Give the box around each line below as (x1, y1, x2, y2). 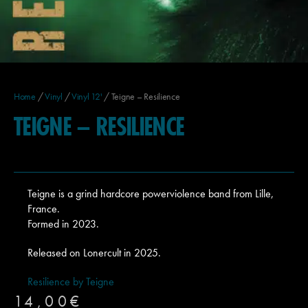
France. (27, 201, 60, 216)
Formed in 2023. (27, 217, 99, 231)
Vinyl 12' (71, 90, 102, 102)
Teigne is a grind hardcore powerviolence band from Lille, (27, 186, 274, 201)
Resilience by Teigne (27, 274, 114, 289)
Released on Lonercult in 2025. (27, 245, 161, 260)
